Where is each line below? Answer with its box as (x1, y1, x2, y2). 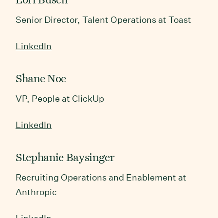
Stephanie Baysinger (16, 149, 115, 164)
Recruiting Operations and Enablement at (16, 172, 186, 182)
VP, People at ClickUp (16, 93, 104, 104)
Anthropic (16, 186, 57, 197)
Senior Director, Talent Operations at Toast (16, 14, 191, 25)
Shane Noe (16, 71, 66, 85)
